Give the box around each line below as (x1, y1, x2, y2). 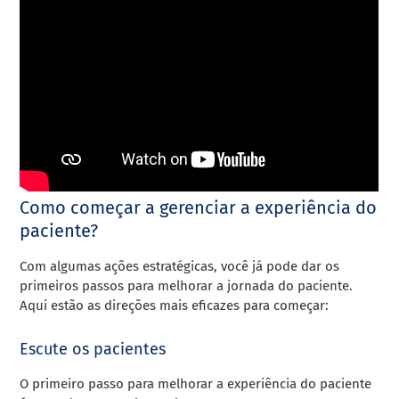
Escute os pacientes (20, 339, 167, 360)
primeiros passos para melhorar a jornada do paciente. (20, 278, 354, 295)
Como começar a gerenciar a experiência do (20, 197, 378, 219)
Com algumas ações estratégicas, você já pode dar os (20, 258, 340, 275)
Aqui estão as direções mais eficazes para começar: (20, 297, 330, 314)
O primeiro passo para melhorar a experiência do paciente (20, 376, 372, 393)
